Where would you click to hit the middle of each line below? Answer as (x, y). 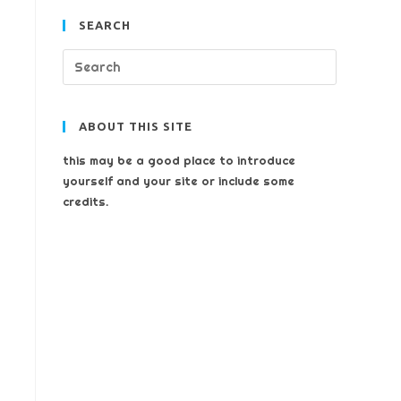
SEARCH (105, 25)
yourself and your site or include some (179, 181)
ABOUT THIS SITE (136, 126)
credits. (85, 201)
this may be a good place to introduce (179, 160)
